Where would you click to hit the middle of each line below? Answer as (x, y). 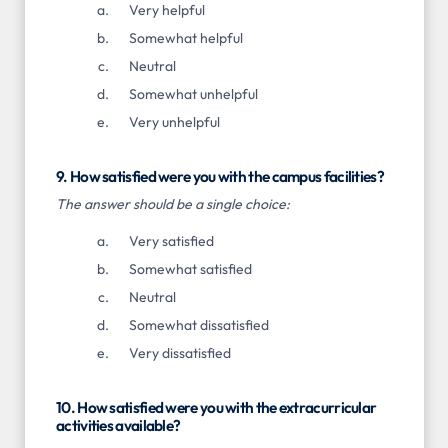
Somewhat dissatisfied (198, 325)
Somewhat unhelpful (193, 94)
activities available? (118, 426)
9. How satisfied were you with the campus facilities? (220, 177)
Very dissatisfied (179, 353)
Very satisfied (171, 241)
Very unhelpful (174, 122)
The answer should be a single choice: (173, 204)
